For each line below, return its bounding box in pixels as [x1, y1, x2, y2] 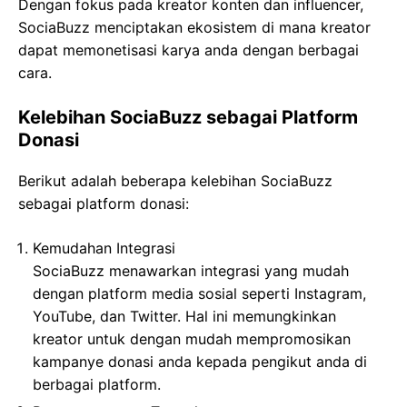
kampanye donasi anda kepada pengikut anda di [33, 352, 367, 371]
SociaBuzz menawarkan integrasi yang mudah [33, 261, 349, 280]
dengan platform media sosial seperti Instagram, [33, 283, 366, 303]
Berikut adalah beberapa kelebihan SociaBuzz [18, 171, 333, 190]
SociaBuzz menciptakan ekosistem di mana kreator [18, 17, 371, 36]
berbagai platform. [33, 374, 161, 393]
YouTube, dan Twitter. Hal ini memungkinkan [33, 306, 336, 325]
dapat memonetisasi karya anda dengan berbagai [18, 40, 359, 59]
